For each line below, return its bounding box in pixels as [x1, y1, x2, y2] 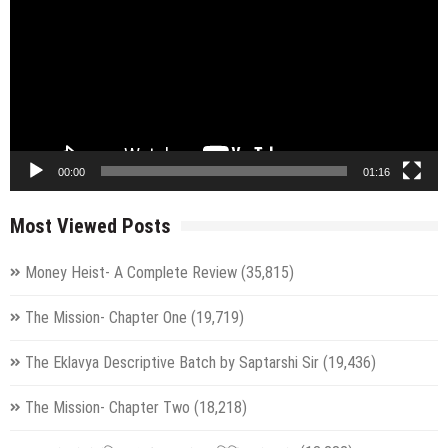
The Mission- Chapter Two [25, 397, 190, 417]
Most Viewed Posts [10, 213, 171, 238]
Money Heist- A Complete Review [25, 262, 237, 282]
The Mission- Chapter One [25, 307, 187, 327]
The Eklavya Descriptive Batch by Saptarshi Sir [25, 352, 319, 372]
